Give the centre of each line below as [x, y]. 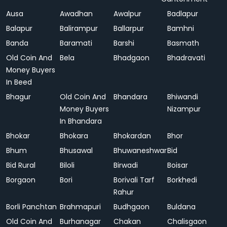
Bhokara [74, 136]
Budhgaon [131, 207]
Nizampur [184, 109]
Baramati [76, 43]
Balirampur [79, 28]
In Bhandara [81, 121]
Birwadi [126, 165]
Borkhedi [182, 180]
